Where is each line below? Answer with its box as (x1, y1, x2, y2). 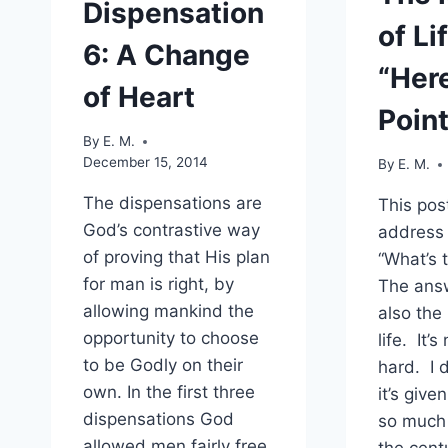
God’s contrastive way (83, 220, 260, 241)
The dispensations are (83, 193, 262, 214)
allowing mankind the (83, 301, 254, 322)
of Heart (83, 79, 195, 114)
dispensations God (83, 409, 234, 430)
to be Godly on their (83, 355, 243, 376)
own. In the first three (83, 382, 255, 403)
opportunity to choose (83, 328, 259, 349)
